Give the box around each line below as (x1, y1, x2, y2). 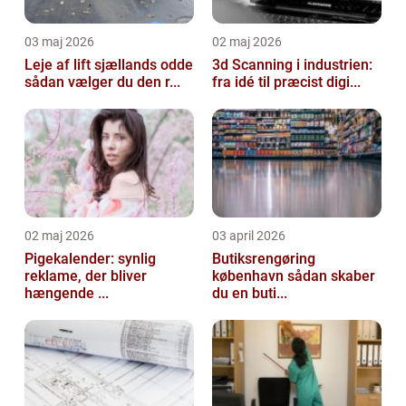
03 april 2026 (212, 227, 285, 243)
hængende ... (24, 284, 109, 302)
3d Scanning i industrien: (212, 55, 372, 73)
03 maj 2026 (24, 34, 94, 49)
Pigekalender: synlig (24, 249, 156, 267)
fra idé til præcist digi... (212, 72, 361, 91)
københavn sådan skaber (212, 266, 287, 285)
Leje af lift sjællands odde (24, 55, 193, 73)
